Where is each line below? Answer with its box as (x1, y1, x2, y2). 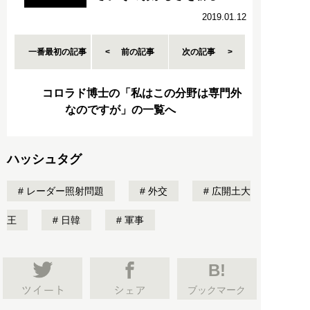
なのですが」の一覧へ (65, 104, 176, 116)
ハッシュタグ (7, 152, 82, 167)
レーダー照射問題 (24, 185, 104, 197)
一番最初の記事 (28, 47, 87, 57)
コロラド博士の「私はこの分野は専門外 (42, 87, 241, 100)
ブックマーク (188, 284, 246, 296)
